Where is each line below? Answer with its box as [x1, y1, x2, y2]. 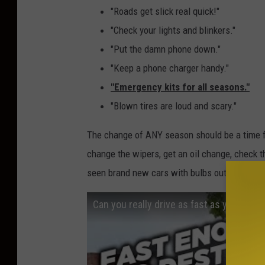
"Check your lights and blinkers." [111, 24, 235, 37]
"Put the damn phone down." [111, 43, 221, 56]
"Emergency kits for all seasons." [111, 81, 250, 93]
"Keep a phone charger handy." [111, 62, 229, 75]
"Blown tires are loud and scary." [111, 100, 237, 112]
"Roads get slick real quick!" [111, 5, 219, 18]
